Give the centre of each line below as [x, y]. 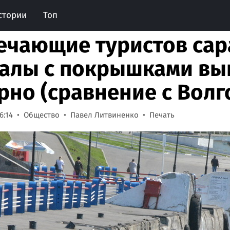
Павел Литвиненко [104, 115]
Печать [162, 115]
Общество [42, 115]
